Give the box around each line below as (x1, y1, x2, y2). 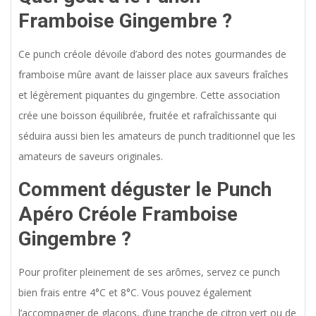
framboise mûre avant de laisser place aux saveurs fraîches (18, 68, 288, 82)
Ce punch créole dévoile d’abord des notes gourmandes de (18, 47, 286, 61)
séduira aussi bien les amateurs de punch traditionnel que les (18, 129, 296, 143)
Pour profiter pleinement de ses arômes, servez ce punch (18, 265, 280, 279)
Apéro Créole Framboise (18, 202, 238, 226)
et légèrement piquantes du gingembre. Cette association (18, 88, 280, 102)
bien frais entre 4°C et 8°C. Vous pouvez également (18, 286, 252, 300)
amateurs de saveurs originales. (18, 150, 163, 164)
